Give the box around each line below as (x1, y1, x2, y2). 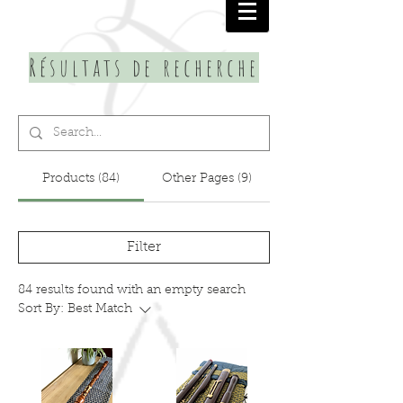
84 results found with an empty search (18, 284, 246, 298)
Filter (127, 240, 161, 255)
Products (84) (42, 173, 120, 186)
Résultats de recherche (28, 52, 260, 84)
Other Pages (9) (162, 173, 252, 186)
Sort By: (18, 303, 64, 317)
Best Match (67, 303, 132, 317)
